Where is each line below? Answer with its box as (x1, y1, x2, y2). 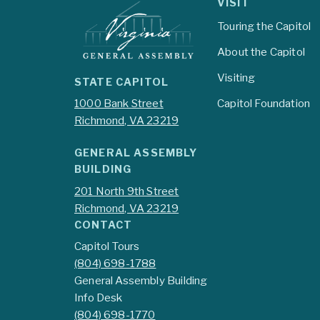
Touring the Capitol (217, 19, 311, 34)
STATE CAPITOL (74, 75, 169, 89)
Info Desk (74, 291, 123, 305)
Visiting (217, 71, 256, 85)
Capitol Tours (74, 239, 140, 254)
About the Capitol (217, 45, 305, 59)
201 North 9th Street (74, 184, 179, 198)
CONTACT (74, 218, 133, 231)
